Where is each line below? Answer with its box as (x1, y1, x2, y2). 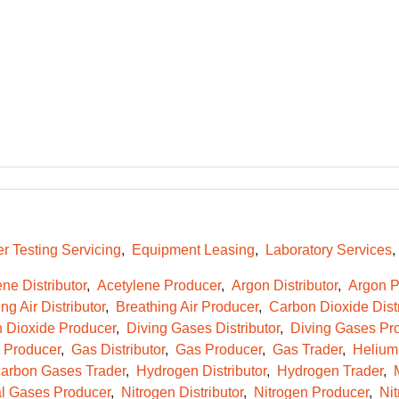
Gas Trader (272, 342, 342, 357)
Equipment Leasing (131, 242, 255, 257)
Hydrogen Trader (276, 363, 383, 379)
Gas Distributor (70, 342, 165, 357)
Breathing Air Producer (115, 299, 258, 314)
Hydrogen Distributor (135, 363, 266, 379)
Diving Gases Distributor (126, 321, 280, 336)
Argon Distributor (231, 278, 338, 293)
